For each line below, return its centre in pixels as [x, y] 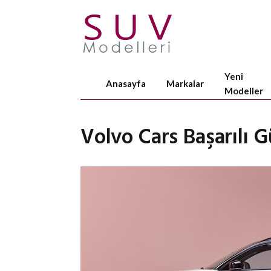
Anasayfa [126, 83]
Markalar [185, 83]
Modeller [244, 90]
